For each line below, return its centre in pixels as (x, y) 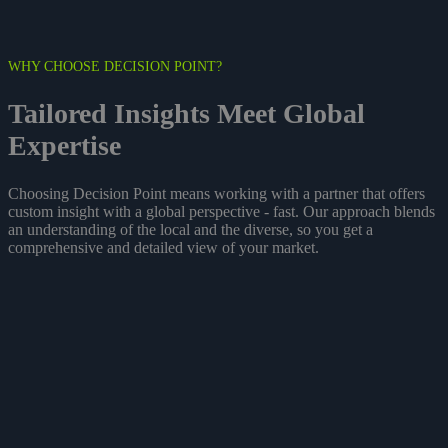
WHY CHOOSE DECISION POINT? (115, 66)
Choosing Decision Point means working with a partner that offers (216, 194)
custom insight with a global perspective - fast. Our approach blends (221, 212)
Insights (162, 114)
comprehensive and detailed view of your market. (163, 248)
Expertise (64, 146)
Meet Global (287, 114)
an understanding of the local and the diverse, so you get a (190, 230)
